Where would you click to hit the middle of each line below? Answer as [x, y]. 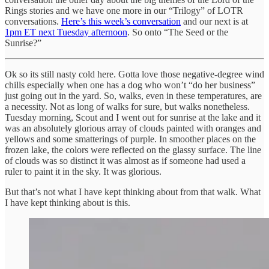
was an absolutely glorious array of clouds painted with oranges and [133, 128]
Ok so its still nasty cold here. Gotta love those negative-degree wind [134, 74]
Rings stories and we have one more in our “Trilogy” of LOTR [124, 10]
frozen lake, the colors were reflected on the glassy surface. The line [133, 150]
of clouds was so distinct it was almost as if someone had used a [125, 160]
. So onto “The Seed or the [178, 32]
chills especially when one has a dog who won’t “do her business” [130, 85]
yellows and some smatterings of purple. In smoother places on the [130, 139]
